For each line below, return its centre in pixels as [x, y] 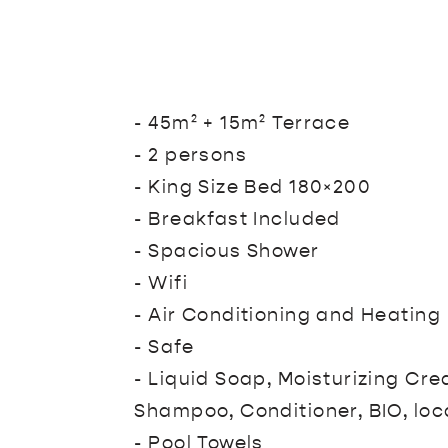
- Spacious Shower [227, 252]
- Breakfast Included [237, 220]
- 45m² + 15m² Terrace [242, 124]
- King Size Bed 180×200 [253, 188]
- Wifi [161, 284]
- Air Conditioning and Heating [288, 316]
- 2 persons [191, 156]
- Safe [164, 348]
